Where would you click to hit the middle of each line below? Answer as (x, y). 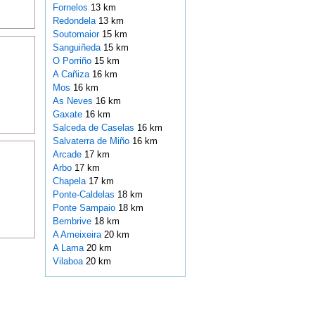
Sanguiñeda (78, 48)
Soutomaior (77, 34)
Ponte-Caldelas (85, 195)
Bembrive (73, 221)
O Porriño (73, 61)
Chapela (70, 181)
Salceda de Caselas (95, 128)
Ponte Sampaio (85, 208)
